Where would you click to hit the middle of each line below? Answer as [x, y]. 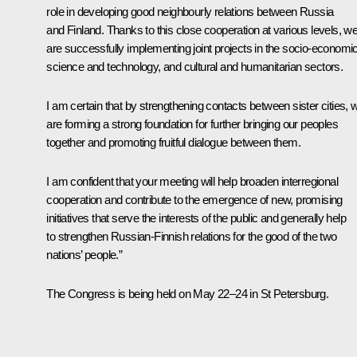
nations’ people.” [84, 254]
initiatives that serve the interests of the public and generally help [196, 218]
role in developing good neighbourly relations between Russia [190, 11]
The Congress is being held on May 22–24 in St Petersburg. [188, 293]
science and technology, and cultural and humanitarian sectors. [195, 66]
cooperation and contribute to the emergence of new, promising [194, 199]
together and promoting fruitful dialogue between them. [173, 142]
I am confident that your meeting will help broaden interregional [192, 181]
